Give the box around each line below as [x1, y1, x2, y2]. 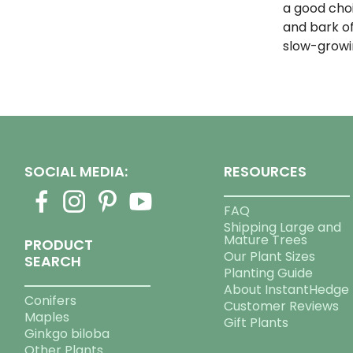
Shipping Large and [224, 217, 342, 236]
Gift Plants [224, 313, 289, 332]
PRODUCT [24, 234, 94, 255]
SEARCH [24, 251, 82, 271]
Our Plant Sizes [224, 247, 316, 266]
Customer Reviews [224, 296, 340, 315]
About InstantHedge [224, 280, 350, 299]
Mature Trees [224, 230, 308, 249]
